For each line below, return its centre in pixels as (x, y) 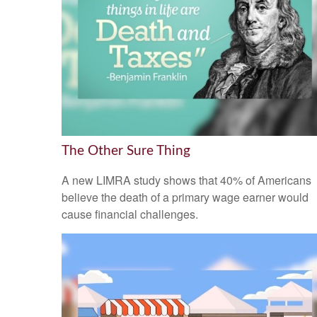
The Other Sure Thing (126, 151)
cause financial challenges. (130, 214)
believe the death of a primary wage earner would (185, 197)
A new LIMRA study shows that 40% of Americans (186, 180)
